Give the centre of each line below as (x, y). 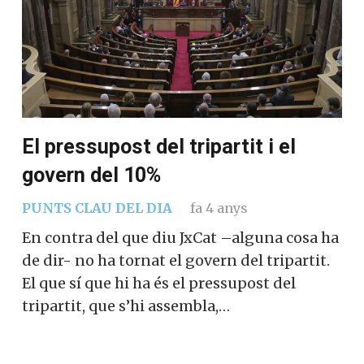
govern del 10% (91, 175)
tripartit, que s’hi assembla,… (126, 305)
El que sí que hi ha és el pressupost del (159, 283)
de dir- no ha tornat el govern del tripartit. (176, 260)
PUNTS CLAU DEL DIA (97, 208)
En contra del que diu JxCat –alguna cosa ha (180, 237)
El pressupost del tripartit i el (159, 146)
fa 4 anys (219, 208)
